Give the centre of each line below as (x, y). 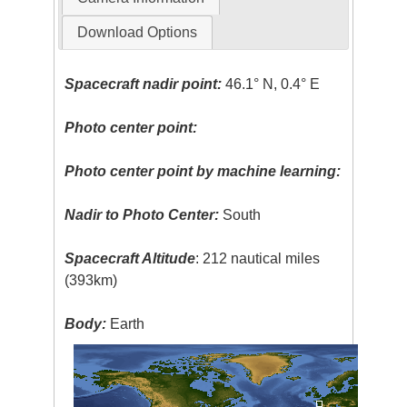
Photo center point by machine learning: (203, 172)
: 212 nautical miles (258, 259)
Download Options (137, 33)
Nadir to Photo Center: (142, 215)
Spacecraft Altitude (130, 259)
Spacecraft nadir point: (144, 84)
